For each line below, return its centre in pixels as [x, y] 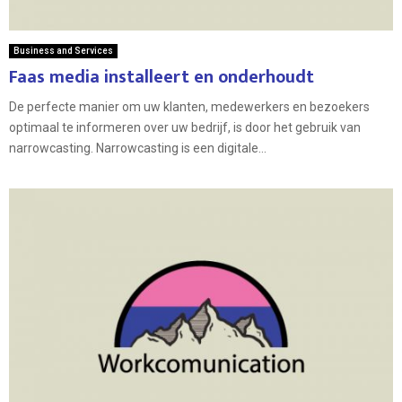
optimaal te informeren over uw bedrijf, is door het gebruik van [185, 127]
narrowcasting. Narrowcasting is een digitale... [138, 148]
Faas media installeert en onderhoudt [162, 77]
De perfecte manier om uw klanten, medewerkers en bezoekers [189, 106]
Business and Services [63, 50]
